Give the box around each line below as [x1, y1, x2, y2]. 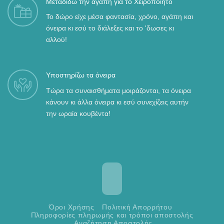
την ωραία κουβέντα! [46, 109, 110, 117]
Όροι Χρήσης [49, 203, 94, 211]
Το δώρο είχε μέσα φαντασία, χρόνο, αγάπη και [46, 12, 193, 20]
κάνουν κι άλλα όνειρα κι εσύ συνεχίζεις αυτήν [46, 97, 188, 106]
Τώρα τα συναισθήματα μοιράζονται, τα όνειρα [46, 86, 191, 94]
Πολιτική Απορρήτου [102, 203, 172, 211]
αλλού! [46, 35, 67, 43]
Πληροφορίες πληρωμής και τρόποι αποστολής [30, 211, 193, 219]
